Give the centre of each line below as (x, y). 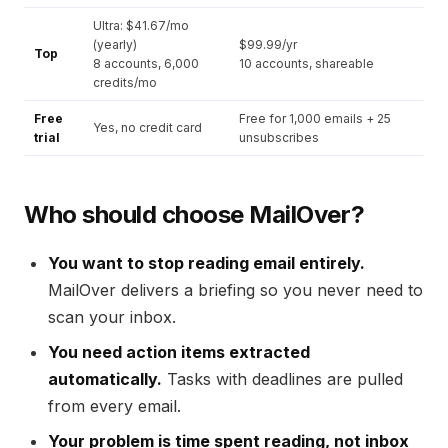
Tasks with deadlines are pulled (282, 379)
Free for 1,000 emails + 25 (315, 118)
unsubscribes (279, 137)
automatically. (105, 379)
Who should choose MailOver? (194, 214)
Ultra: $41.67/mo (141, 25)
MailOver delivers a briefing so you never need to (235, 290)
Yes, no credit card (147, 127)
